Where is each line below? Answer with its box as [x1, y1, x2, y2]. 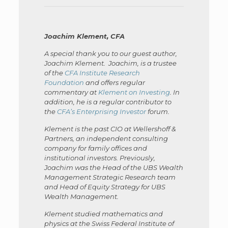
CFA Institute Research [64, 68, 140, 77]
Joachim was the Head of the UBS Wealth [44, 163, 183, 172]
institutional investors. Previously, [44, 153, 155, 162]
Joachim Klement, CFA [44, 32, 125, 40]
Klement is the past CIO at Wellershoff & [44, 124, 176, 133]
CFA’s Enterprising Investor [56, 107, 146, 116]
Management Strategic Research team [44, 173, 176, 181]
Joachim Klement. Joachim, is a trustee [44, 59, 177, 67]
